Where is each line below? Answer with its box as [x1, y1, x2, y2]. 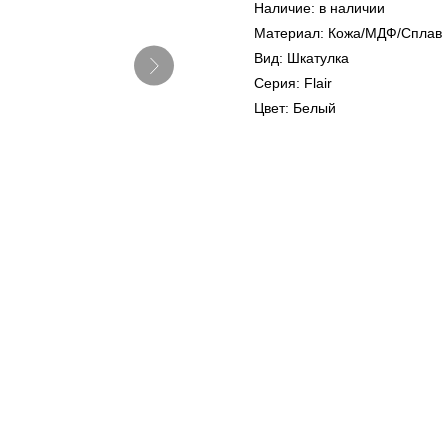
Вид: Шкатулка [254, 50, 349, 67]
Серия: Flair [254, 75, 332, 92]
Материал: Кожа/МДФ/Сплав [254, 25, 442, 42]
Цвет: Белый [254, 100, 336, 117]
